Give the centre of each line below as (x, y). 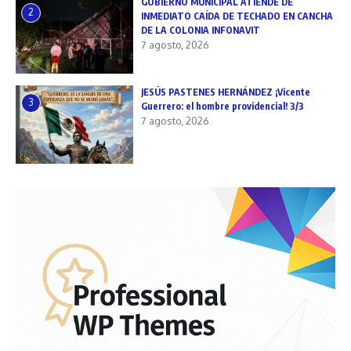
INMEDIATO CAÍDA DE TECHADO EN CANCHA (237, 16)
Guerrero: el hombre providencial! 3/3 (223, 107)
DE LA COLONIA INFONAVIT (201, 31)
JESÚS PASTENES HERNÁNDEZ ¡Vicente (226, 92)
